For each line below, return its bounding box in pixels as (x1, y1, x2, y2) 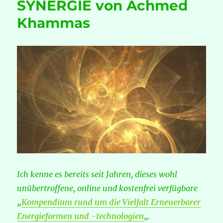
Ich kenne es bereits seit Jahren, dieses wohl (17, 169, 178, 180)
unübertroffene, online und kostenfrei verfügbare (17, 183, 198, 194)
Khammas (17, 14, 91, 32)
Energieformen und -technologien (17, 211, 144, 222)
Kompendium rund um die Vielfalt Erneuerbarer (21, 197, 201, 208)
